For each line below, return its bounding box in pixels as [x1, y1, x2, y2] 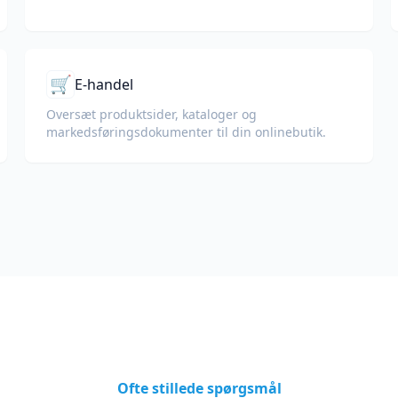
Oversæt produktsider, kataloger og [46, 106, 257, 123]
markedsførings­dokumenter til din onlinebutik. [46, 123, 326, 140]
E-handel [75, 75, 133, 94]
